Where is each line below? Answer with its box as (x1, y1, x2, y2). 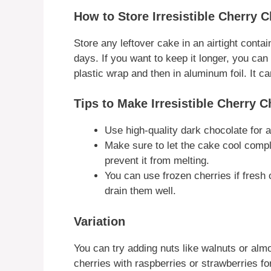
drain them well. (105, 185, 176, 197)
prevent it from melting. (105, 155, 209, 167)
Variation (74, 214, 125, 228)
